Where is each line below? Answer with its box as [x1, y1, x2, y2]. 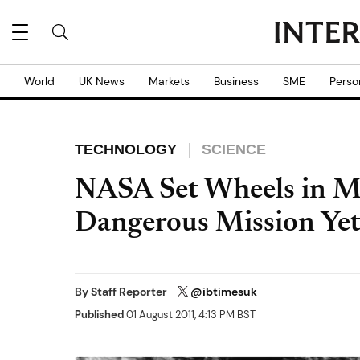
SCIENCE [202, 141, 266, 157]
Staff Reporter [91, 284, 170, 299]
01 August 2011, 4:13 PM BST [124, 308, 256, 322]
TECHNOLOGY [75, 141, 177, 157]
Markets [149, 74, 190, 88]
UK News [79, 74, 125, 88]
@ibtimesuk [190, 284, 257, 299]
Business [214, 74, 259, 88]
